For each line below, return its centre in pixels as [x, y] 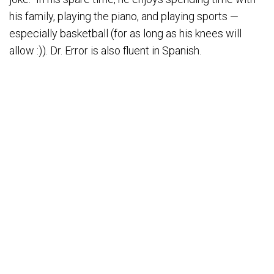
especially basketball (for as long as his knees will [125, 33]
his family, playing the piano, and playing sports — [124, 16]
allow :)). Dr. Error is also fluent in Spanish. [105, 50]
